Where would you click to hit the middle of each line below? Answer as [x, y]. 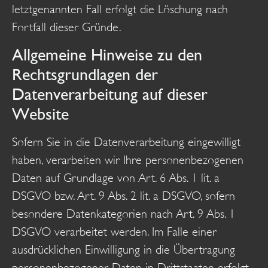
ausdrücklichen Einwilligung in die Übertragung [124, 249]
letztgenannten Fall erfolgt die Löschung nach [120, 9]
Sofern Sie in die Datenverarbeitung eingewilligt [126, 142]
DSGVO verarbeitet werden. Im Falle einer [114, 232]
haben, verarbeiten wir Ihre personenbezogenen [128, 160]
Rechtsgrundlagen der [85, 74]
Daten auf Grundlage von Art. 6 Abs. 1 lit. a [116, 178]
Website [40, 113]
